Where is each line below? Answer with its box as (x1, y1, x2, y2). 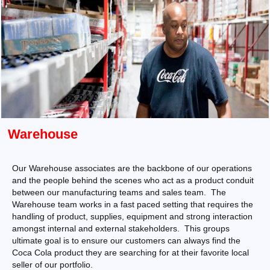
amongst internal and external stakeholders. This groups (12, 224, 230, 233)
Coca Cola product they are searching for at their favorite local (12, 248, 249, 257)
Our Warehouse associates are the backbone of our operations (12, 163, 252, 173)
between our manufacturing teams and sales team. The (12, 187, 226, 197)
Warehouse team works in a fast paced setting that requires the (12, 199, 253, 209)
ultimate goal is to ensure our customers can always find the (12, 236, 240, 245)
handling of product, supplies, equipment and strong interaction (12, 212, 253, 221)
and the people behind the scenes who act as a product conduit (12, 175, 254, 185)
